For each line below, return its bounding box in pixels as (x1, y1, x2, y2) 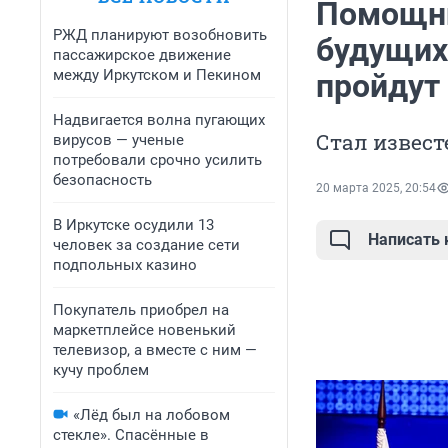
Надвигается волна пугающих (53, 111, 265, 129)
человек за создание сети (53, 236, 240, 254)
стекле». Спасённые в (53, 426, 209, 444)
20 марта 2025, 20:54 (316, 181, 436, 196)
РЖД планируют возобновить (53, 26, 267, 44)
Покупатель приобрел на (53, 301, 229, 319)
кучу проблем (53, 361, 149, 379)
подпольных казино (53, 256, 197, 274)
